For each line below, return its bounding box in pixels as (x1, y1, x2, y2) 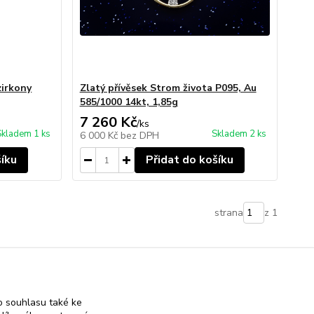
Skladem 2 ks (211, 128, 266, 140)
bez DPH (120, 129, 159, 142)
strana (214, 206, 243, 219)
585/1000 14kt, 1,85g (79, 95, 178, 109)
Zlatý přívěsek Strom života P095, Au (79, 81, 257, 95)
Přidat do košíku (145, 152, 233, 168)
